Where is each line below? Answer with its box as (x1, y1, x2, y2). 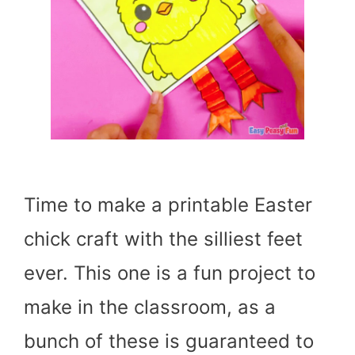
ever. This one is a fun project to (24, 261, 315, 284)
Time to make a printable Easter (24, 193, 312, 216)
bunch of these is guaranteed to (24, 330, 314, 353)
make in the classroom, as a (24, 296, 276, 319)
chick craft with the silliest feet (24, 227, 303, 250)
